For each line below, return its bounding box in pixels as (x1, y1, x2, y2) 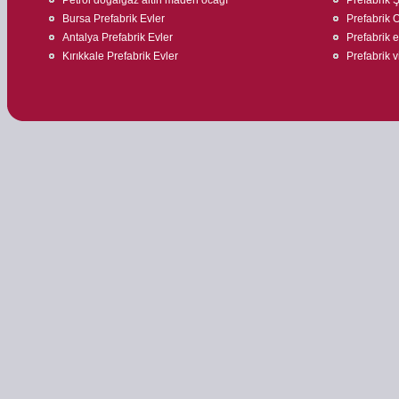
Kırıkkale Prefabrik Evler (62, 49, 178, 62)
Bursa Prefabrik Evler (62, 12, 165, 25)
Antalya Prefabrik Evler (62, 30, 173, 44)
